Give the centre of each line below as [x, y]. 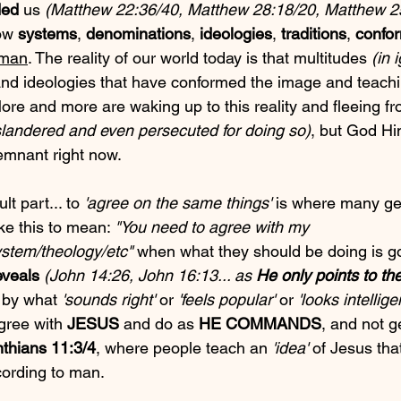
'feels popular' [226, 300]
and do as [159, 324]
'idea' [290, 348]
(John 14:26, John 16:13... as [150, 276]
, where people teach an [184, 348]
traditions [314, 34]
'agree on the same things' [178, 203]
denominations [138, 34]
